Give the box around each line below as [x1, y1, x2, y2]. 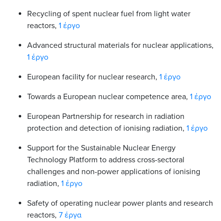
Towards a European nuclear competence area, [27, 91, 190, 102]
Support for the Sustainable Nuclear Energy [27, 143, 176, 153]
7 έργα [59, 210, 81, 220]
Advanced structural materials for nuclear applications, [27, 40, 214, 50]
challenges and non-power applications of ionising [27, 166, 200, 177]
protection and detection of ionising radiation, [27, 123, 186, 133]
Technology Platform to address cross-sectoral [27, 154, 184, 165]
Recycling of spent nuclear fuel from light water [27, 8, 190, 19]
